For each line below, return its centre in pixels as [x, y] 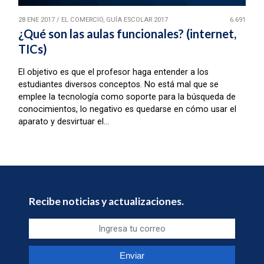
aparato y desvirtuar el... [63, 122]
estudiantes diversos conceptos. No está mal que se [118, 85]
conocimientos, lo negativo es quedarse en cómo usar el [127, 110]
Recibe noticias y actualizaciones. [107, 202]
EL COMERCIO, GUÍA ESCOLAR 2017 [114, 20]
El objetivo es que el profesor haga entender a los [113, 72]
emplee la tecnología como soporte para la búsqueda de [127, 97]
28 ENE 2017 [36, 20]
